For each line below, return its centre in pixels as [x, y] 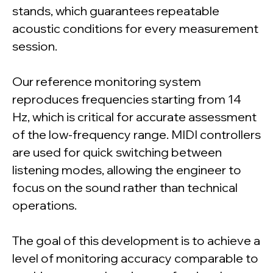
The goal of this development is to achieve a [136, 241]
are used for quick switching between [117, 152]
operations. [44, 205]
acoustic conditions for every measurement [135, 29]
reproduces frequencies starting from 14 [127, 99]
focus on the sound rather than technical [125, 188]
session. [35, 46]
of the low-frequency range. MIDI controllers [136, 135]
